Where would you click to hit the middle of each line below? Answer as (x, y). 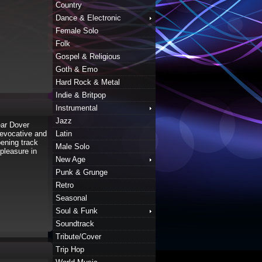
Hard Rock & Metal (88, 82)
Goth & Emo (77, 69)
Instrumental (77, 108)
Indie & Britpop (81, 95)
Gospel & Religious (88, 56)
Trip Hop (70, 249)
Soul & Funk (77, 211)
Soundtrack (75, 224)
